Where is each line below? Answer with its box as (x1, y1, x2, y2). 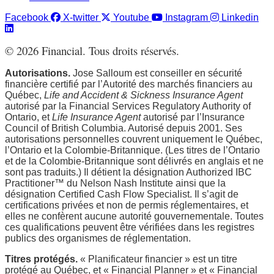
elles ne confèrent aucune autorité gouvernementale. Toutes (5, 210, 264, 221)
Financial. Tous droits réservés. (39, 42, 179, 58)
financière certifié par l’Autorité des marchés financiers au (5, 78, 253, 89)
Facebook (5, 12, 48, 23)
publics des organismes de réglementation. (5, 232, 191, 243)
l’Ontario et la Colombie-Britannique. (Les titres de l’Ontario (5, 144, 260, 155)
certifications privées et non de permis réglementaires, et (5, 199, 248, 210)
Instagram (165, 12, 208, 23)
